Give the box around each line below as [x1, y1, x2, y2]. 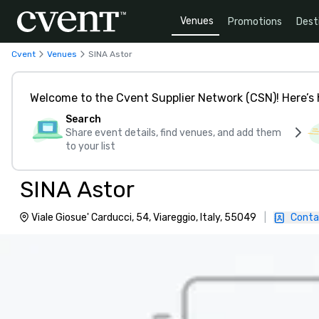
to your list [66, 140, 115, 152]
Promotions [228, 15, 282, 28]
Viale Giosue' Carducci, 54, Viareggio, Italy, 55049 [31, 211, 256, 224]
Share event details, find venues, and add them [66, 127, 281, 139]
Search [66, 113, 101, 125]
